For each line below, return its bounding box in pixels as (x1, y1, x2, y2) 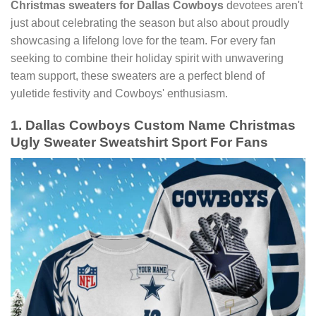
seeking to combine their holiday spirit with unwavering (11, 52, 284, 65)
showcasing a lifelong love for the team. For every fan (11, 35, 276, 47)
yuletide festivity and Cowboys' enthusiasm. (11, 87, 228, 100)
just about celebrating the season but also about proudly (11, 17, 289, 30)
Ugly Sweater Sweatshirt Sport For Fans (11, 134, 268, 150)
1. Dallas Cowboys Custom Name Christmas (11, 117, 296, 133)
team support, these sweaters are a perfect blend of (11, 70, 265, 83)
